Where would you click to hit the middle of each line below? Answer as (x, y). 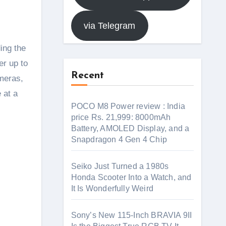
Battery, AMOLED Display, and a (130, 128)
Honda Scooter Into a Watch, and (131, 177)
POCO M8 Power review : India (128, 106)
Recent (87, 76)
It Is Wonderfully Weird (112, 188)
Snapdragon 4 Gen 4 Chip (119, 139)
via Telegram (110, 26)
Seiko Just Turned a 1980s (120, 166)
